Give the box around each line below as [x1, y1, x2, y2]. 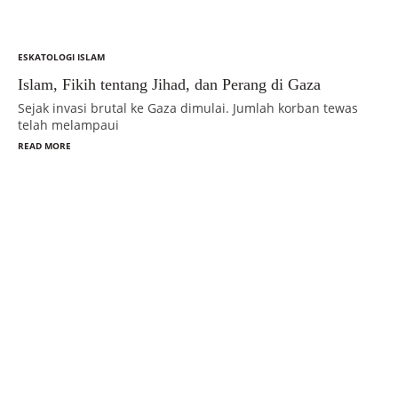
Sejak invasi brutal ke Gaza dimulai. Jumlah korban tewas [18, 99, 358, 116]
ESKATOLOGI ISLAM [18, 50, 105, 63]
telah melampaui [18, 115, 119, 133]
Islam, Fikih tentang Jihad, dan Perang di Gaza [18, 75, 321, 93]
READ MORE [18, 139, 71, 152]
